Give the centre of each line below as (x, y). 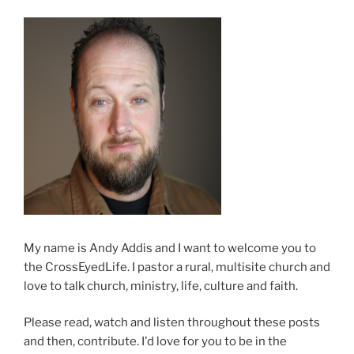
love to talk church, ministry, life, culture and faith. (161, 286)
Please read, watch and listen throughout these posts (172, 323)
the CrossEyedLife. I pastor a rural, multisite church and (177, 267)
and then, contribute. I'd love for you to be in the (155, 342)
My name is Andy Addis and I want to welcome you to (170, 248)
